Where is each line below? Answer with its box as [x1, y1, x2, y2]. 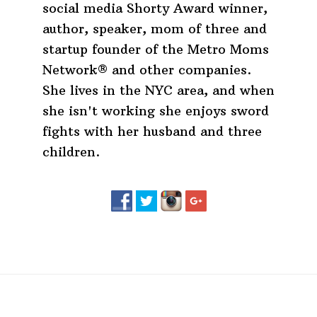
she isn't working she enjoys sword [42, 102, 269, 119]
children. [42, 143, 100, 160]
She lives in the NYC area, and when [42, 81, 275, 98]
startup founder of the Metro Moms [42, 40, 269, 57]
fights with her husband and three [42, 122, 262, 139]
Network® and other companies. [42, 61, 251, 78]
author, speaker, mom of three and [42, 20, 267, 37]
